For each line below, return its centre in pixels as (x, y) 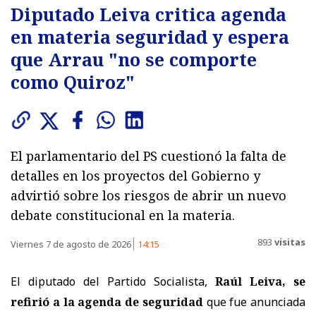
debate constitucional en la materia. (123, 215)
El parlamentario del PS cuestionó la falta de (148, 156)
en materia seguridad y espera (150, 36)
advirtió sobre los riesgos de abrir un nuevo (148, 195)
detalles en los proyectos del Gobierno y (135, 175)
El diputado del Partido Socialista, (113, 281)
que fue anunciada (254, 302)
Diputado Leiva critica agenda (148, 14)
